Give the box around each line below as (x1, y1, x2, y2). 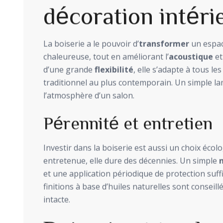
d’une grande (43, 64, 95, 75)
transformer (139, 38, 189, 49)
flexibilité (95, 64, 133, 75)
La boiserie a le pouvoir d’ (43, 38, 139, 49)
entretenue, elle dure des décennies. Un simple (43, 155, 219, 166)
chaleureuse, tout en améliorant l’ (43, 51, 169, 62)
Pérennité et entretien (43, 113, 213, 131)
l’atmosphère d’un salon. (43, 90, 134, 101)
